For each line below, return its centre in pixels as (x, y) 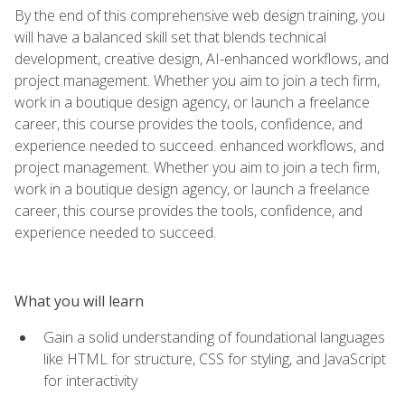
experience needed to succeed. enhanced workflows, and (199, 145)
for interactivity (90, 380)
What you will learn (79, 301)
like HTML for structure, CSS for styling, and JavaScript (215, 358)
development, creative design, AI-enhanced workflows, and (202, 58)
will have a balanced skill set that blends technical (170, 37)
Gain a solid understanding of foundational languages (214, 337)
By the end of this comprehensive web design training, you (200, 15)
